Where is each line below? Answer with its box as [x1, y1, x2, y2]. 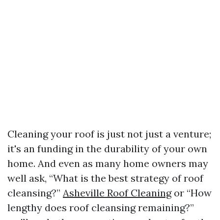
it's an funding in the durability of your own [7, 142, 207, 155]
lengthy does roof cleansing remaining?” [7, 201, 194, 214]
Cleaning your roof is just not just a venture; [7, 128, 211, 140]
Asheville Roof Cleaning [63, 187, 171, 199]
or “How [171, 187, 212, 199]
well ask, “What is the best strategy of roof [7, 172, 203, 184]
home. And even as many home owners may [7, 157, 208, 169]
